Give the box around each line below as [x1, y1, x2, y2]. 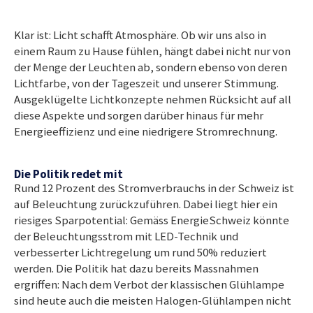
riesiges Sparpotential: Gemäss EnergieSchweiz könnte [14, 212, 289, 228]
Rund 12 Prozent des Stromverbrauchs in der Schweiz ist [14, 180, 294, 196]
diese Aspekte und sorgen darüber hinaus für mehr [14, 108, 263, 123]
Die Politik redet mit [14, 166, 123, 182]
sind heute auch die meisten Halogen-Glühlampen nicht [14, 293, 291, 308]
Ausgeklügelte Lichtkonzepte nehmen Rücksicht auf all [14, 92, 291, 107]
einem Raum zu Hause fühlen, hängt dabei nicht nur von [14, 43, 291, 59]
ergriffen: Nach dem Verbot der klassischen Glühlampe [14, 277, 284, 292]
